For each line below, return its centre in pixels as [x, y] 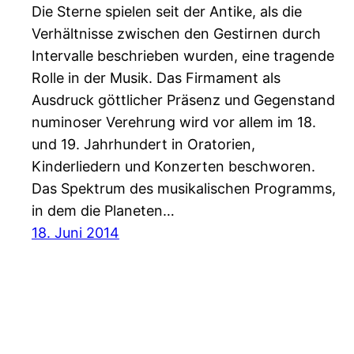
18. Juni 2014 [75, 233]
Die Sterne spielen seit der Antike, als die [167, 12]
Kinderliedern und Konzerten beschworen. [173, 167]
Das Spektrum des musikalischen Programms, [184, 189]
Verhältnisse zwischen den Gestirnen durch [176, 34]
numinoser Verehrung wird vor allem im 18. [174, 122]
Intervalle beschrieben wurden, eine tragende [183, 56]
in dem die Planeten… [103, 211]
